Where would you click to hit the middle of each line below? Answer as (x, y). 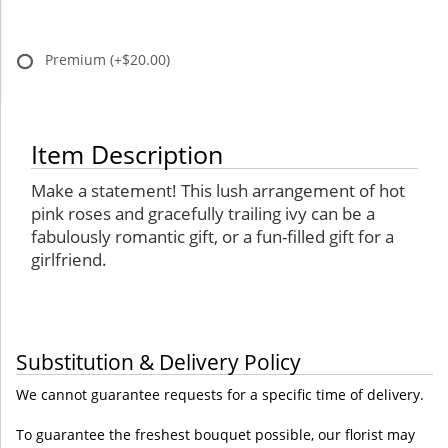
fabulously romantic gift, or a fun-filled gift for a (212, 237)
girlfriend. (69, 260)
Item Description (127, 154)
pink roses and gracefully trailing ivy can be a (203, 214)
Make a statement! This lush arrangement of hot (218, 191)
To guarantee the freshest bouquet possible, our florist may (215, 435)
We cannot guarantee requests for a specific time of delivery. (220, 395)
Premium (77, 60)
